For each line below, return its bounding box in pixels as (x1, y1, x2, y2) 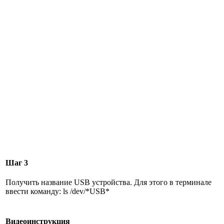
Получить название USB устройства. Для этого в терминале (5, 178, 212, 187)
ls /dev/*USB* (63, 187, 110, 196)
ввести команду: (5, 187, 63, 196)
